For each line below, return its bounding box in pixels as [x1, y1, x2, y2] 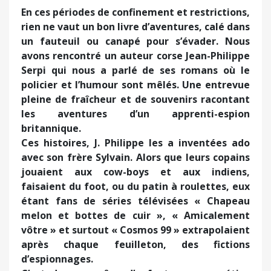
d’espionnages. [21, 252, 93, 266]
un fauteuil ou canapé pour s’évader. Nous [21, 34, 250, 48]
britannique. [21, 122, 81, 135]
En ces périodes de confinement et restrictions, [21, 5, 250, 19]
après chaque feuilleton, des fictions [21, 238, 250, 252]
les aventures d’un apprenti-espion [21, 107, 250, 121]
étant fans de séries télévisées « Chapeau [21, 194, 250, 208]
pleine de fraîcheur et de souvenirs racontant [21, 93, 250, 106]
